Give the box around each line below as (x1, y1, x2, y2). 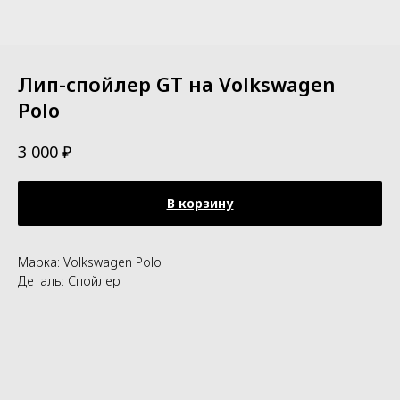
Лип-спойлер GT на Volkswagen (18, 71, 336, 97)
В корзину (166, 194, 234, 212)
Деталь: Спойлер (18, 271, 121, 289)
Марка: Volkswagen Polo (18, 253, 162, 271)
